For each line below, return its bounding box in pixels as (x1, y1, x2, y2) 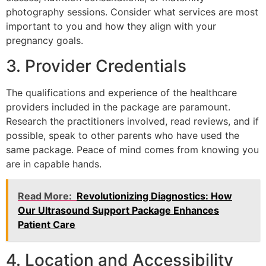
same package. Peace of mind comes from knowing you (6, 143, 259, 156)
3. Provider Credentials (6, 55, 186, 76)
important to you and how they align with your (6, 20, 216, 33)
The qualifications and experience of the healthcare (6, 86, 237, 99)
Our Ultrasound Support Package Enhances (18, 204, 219, 216)
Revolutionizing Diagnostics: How (77, 189, 232, 202)
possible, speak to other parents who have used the (6, 129, 239, 141)
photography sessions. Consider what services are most (6, 6, 258, 18)
